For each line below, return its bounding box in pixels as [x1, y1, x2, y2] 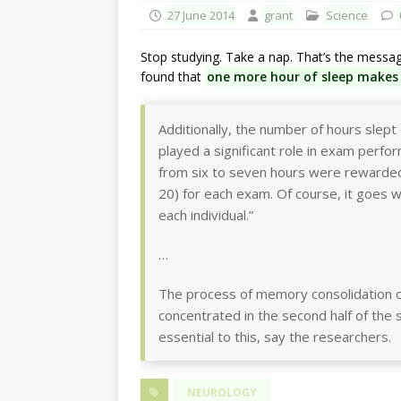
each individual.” [158, 206, 253, 225]
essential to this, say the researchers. [158, 328, 391, 346]
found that [141, 68, 205, 86]
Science [326, 7, 368, 24]
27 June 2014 [167, 7, 235, 24]
